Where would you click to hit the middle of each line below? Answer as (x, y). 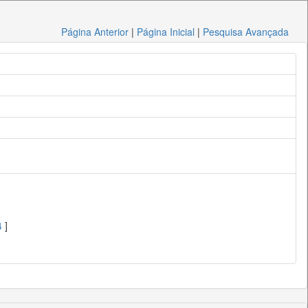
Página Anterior (95, 32)
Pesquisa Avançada (246, 32)
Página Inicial (166, 32)
